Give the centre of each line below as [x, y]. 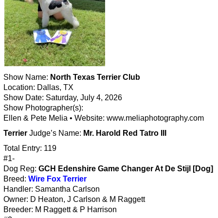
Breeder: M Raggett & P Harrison [60, 209]
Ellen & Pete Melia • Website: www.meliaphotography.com [104, 118]
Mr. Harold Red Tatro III [125, 133]
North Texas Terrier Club [95, 77]
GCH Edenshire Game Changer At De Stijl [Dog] [126, 168]
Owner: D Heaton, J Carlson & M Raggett [74, 199]
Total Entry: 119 [30, 148]
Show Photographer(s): [43, 108]
